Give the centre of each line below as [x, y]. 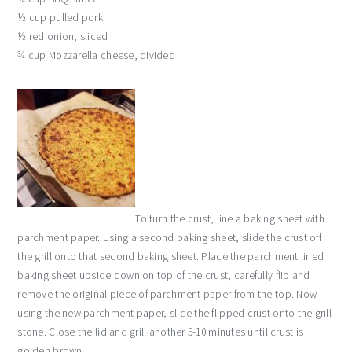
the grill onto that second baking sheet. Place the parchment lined [171, 257]
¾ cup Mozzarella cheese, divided [97, 56]
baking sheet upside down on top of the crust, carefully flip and [164, 276]
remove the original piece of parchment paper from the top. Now [167, 295]
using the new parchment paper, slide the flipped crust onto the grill [175, 313]
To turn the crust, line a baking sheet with [230, 219]
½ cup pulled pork [60, 18]
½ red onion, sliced [63, 37]
